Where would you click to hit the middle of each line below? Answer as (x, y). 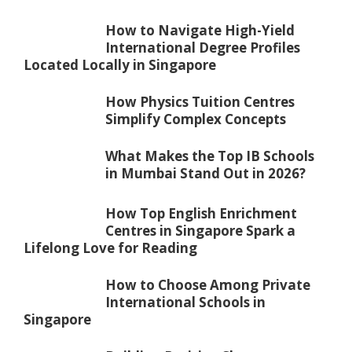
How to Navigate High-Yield (200, 30)
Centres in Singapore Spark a (200, 230)
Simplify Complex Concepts (196, 119)
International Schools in (185, 302)
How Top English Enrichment (201, 213)
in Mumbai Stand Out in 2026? (205, 173)
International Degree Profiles (203, 47)
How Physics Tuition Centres (200, 101)
